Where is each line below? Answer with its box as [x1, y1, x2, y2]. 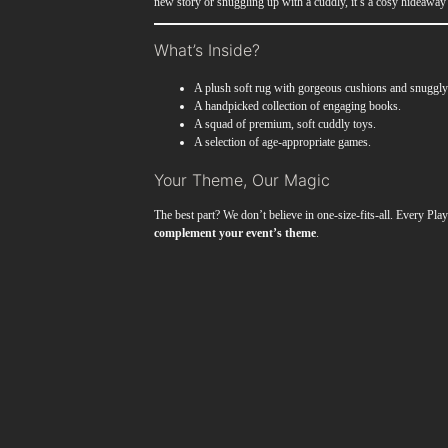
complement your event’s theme [154, 225, 317, 240]
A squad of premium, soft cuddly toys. [194, 117, 377, 132]
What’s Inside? [154, 40, 261, 61]
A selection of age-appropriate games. [194, 135, 372, 150]
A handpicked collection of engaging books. [194, 99, 402, 114]
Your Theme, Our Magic [154, 169, 331, 190]
